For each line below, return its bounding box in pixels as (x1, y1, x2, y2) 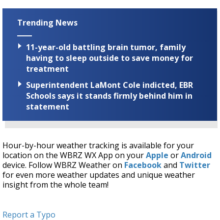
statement (26, 101, 69, 112)
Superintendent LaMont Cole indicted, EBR (26, 80, 193, 91)
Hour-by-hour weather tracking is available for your (2, 140, 194, 151)
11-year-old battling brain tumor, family (26, 41, 186, 53)
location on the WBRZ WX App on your (2, 150, 146, 161)
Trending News (17, 17, 78, 28)
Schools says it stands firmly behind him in (26, 90, 192, 102)
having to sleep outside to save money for (26, 52, 193, 63)
